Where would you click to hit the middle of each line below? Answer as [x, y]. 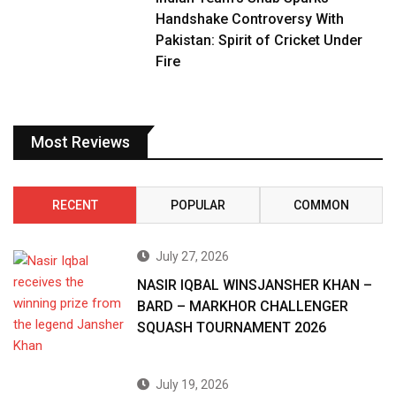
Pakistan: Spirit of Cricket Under [259, 41]
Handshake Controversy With [250, 19]
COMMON [321, 206]
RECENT [75, 206]
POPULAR [198, 206]
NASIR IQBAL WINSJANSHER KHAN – [255, 286]
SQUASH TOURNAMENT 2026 [232, 328]
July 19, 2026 [193, 385]
